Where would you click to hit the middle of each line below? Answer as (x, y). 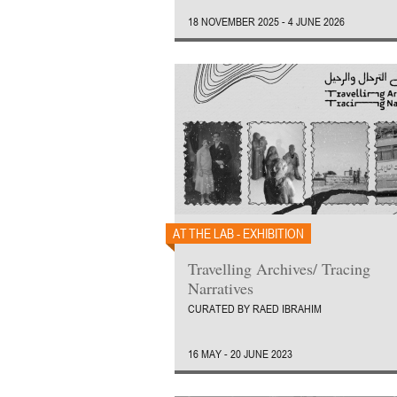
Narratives (221, 288)
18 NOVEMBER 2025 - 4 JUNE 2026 (266, 21)
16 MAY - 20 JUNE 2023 (240, 354)
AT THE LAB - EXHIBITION (238, 233)
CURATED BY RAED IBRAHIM (255, 308)
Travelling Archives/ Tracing (279, 269)
